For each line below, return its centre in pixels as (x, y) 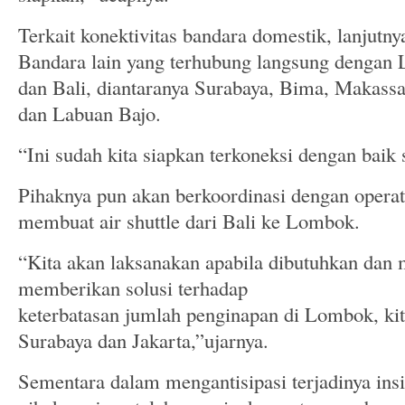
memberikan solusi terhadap (133, 287)
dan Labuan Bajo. (89, 113)
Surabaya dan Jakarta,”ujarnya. (143, 340)
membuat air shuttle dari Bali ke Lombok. (189, 221)
